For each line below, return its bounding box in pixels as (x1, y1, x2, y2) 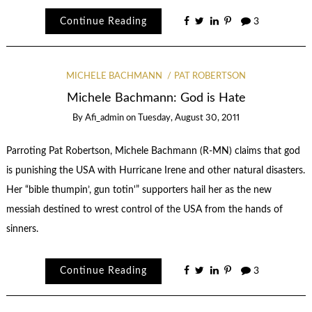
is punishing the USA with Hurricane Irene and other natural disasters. (6, 165, 305, 175)
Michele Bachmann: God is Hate (66, 92, 246, 104)
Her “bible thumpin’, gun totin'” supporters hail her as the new (6, 185, 272, 195)
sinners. (6, 224, 38, 234)
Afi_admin (85, 113, 124, 123)
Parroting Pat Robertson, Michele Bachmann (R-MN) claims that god (6, 146, 300, 156)
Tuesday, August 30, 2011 (138, 113, 240, 123)
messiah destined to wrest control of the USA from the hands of (6, 204, 283, 214)
